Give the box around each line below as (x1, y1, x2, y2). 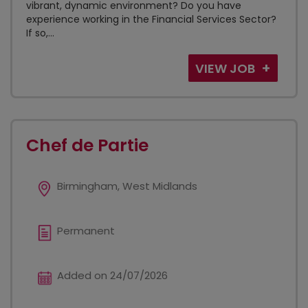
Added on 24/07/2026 (57, 268, 168, 283)
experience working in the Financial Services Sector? (26, 12, 276, 26)
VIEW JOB (195, 60, 258, 77)
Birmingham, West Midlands (57, 179, 197, 193)
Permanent (57, 223, 115, 238)
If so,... (26, 26, 54, 40)
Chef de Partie (26, 133, 148, 157)
